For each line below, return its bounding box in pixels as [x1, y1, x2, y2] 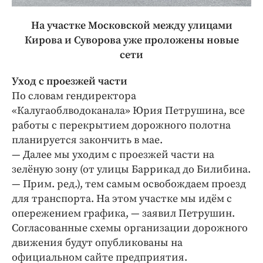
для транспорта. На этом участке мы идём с [12, 192, 232, 206]
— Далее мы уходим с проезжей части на [12, 148, 214, 162]
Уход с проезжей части [12, 75, 127, 89]
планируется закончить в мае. [12, 133, 163, 147]
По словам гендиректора [12, 89, 136, 103]
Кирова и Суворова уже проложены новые [24, 33, 239, 48]
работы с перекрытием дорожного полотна [12, 119, 231, 133]
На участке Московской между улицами [31, 19, 232, 33]
